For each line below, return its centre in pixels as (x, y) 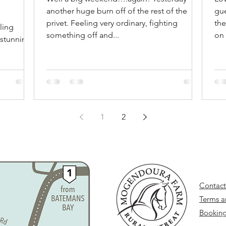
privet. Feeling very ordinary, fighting (112, 23)
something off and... (83, 35)
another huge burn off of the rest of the (117, 11)
